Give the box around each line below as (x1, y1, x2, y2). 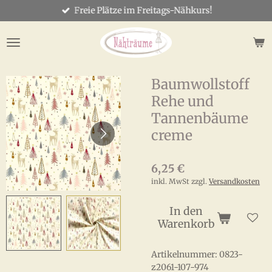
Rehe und (151, 93, 214, 110)
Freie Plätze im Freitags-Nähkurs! (74, 5, 212, 16)
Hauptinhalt (5, 19, 54, 29)
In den (169, 205, 203, 218)
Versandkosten (209, 177, 260, 186)
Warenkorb (158, 217, 215, 231)
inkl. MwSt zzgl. (151, 177, 209, 186)
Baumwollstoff (151, 76, 250, 93)
